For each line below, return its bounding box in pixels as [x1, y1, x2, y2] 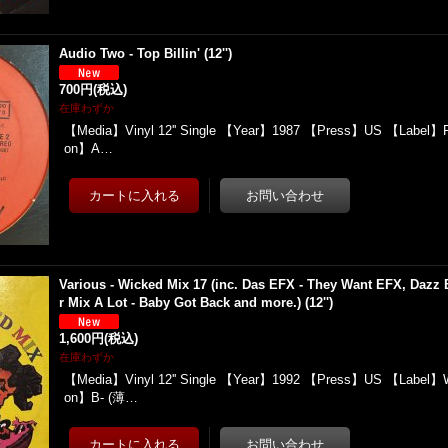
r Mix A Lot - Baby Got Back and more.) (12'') [59, 295, 334, 310]
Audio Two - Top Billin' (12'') [59, 46, 233, 61]
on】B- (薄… [64, 390, 139, 405]
